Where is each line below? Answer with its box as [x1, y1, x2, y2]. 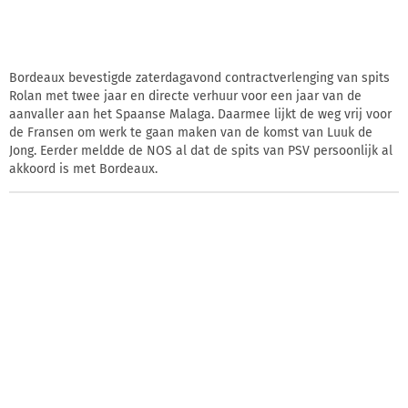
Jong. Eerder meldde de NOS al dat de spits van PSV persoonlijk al [9, 142, 393, 158]
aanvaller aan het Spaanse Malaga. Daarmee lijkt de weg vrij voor [9, 106, 392, 122]
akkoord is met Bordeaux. [9, 160, 158, 177]
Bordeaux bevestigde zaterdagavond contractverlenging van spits [9, 69, 390, 86]
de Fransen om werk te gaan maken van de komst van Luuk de [9, 124, 372, 140]
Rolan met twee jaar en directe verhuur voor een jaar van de [9, 87, 362, 104]
